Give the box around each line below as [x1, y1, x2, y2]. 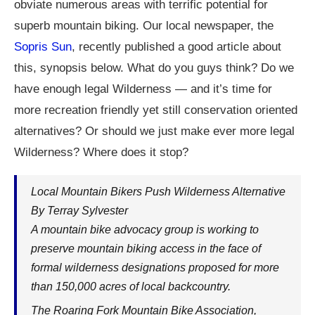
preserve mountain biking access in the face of [31, 243, 261, 255]
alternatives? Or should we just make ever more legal [14, 124, 295, 138]
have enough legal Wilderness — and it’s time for [14, 82, 272, 96]
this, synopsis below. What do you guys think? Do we [14, 61, 294, 75]
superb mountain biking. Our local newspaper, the [14, 19, 274, 32]
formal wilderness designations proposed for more [31, 262, 279, 274]
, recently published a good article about [72, 40, 281, 53]
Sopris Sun [14, 40, 72, 53]
